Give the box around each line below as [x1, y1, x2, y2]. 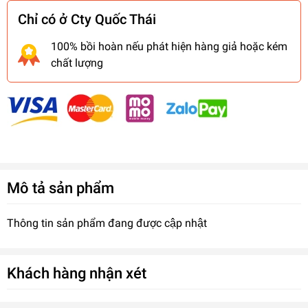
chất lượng [51, 56, 103, 69]
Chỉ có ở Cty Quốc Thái [18, 10, 156, 27]
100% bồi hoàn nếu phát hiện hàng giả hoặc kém [51, 39, 287, 53]
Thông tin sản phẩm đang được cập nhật [7, 216, 207, 230]
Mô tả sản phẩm [7, 178, 114, 197]
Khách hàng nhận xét [7, 263, 146, 282]
